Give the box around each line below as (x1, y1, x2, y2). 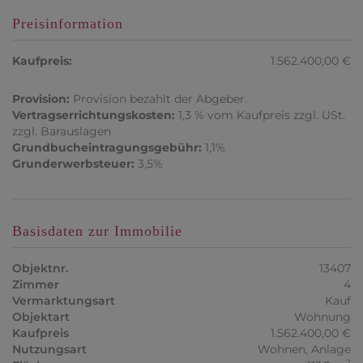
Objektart (12, 310, 70, 325)
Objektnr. (12, 261, 68, 276)
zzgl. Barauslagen (12, 124, 111, 139)
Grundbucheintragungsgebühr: (12, 140, 202, 156)
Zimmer (12, 277, 59, 293)
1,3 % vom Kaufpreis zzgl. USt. (178, 108, 345, 123)
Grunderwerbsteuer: (12, 156, 135, 172)
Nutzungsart (12, 342, 87, 357)
